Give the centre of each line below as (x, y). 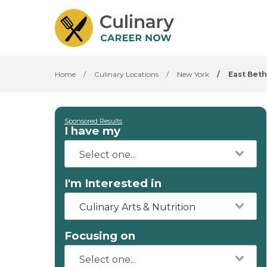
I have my (92, 131)
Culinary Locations (126, 74)
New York (193, 74)
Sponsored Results (93, 121)
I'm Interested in (113, 183)
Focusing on (100, 236)
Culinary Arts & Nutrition (137, 207)
